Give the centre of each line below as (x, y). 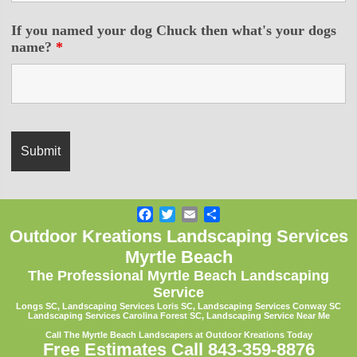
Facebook (181, 214)
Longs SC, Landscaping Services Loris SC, (107, 306)
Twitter (194, 214)
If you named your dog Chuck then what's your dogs (174, 31)
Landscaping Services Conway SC (269, 306)
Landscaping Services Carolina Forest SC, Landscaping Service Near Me (178, 316)
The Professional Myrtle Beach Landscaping (178, 276)
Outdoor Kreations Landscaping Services (178, 237)
